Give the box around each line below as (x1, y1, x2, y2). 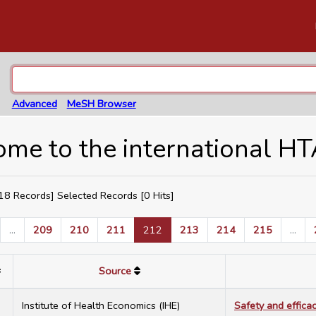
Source (98, 264, 131, 279)
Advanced (11, 97, 57, 111)
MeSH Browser (66, 97, 136, 111)
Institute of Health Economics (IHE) (22, 298, 180, 313)
